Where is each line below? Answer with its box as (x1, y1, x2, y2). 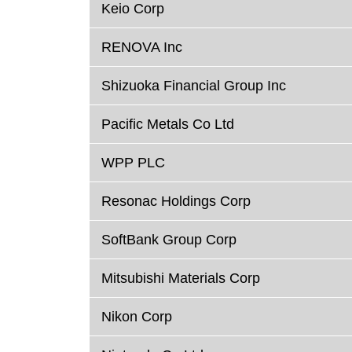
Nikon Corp (101, 309, 172, 325)
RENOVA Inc (101, 39, 182, 56)
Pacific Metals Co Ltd (101, 116, 234, 133)
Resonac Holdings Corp (101, 193, 251, 210)
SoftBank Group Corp (101, 232, 236, 248)
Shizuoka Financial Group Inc (101, 78, 286, 94)
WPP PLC (101, 155, 165, 171)
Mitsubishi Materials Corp (101, 270, 260, 287)
